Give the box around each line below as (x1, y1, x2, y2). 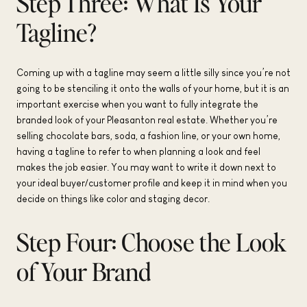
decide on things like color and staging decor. (16, 193, 210, 205)
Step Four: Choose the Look (16, 226, 286, 258)
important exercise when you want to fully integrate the (16, 99, 258, 110)
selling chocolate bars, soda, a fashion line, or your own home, (16, 130, 280, 142)
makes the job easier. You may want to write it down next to (16, 162, 276, 173)
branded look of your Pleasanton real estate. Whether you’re (16, 114, 278, 126)
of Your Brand (16, 256, 151, 288)
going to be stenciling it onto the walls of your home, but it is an (16, 83, 289, 95)
